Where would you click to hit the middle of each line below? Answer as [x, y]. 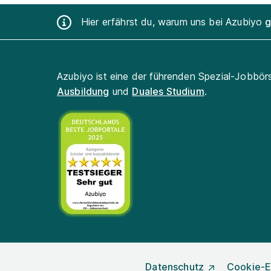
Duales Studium [168, 91]
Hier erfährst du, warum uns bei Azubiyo [173, 21]
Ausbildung [83, 91]
